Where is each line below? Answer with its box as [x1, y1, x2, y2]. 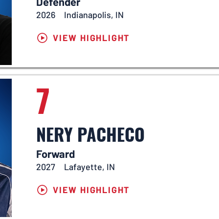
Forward [36, 147, 75, 160]
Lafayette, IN [64, 161, 115, 172]
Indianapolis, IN [64, 9, 124, 20]
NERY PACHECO [36, 121, 145, 147]
